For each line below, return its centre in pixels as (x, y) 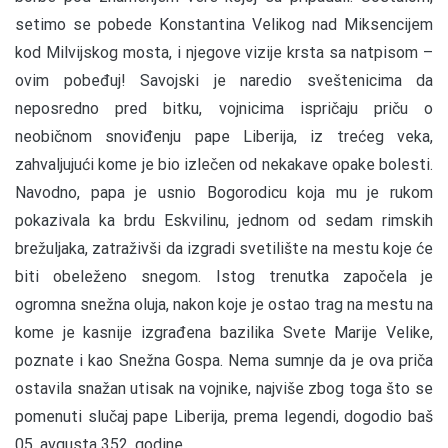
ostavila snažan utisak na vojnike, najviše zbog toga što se (224, 388)
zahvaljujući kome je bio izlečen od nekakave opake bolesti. (224, 164)
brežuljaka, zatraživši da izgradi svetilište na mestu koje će (224, 248)
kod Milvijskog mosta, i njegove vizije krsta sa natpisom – (224, 52)
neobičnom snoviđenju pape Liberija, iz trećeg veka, (224, 136)
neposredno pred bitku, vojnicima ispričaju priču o (224, 108)
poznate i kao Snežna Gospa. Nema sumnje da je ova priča (224, 360)
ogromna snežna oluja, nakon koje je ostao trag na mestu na (224, 304)
